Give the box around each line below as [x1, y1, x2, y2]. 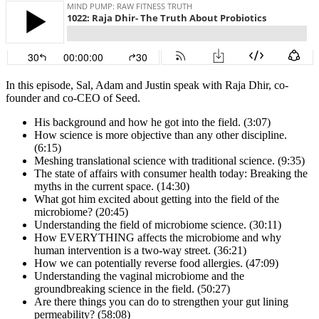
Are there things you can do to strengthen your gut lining [34, 296, 288, 308]
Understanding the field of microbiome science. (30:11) [34, 219, 281, 231]
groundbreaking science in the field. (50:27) [34, 283, 230, 296]
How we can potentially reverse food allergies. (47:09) [34, 257, 278, 270]
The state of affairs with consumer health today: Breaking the [34, 167, 308, 180]
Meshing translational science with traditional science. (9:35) [34, 155, 305, 167]
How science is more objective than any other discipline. [34, 129, 287, 142]
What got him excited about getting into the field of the [34, 193, 279, 206]
